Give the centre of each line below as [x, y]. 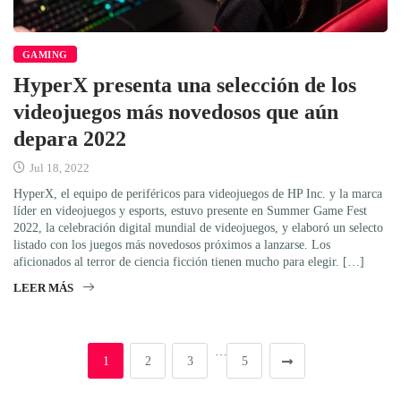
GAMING [45, 54]
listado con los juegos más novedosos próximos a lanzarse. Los [172, 244]
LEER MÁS [43, 287]
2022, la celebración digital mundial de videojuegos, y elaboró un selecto [198, 227]
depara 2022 [70, 138]
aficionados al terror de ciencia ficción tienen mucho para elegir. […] [189, 261]
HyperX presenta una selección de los [185, 85]
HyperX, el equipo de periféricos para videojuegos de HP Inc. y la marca [198, 193]
